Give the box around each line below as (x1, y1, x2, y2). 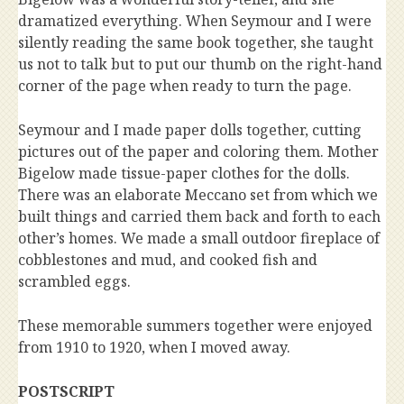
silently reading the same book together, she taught (18, 32, 373, 53)
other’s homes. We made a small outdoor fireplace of (18, 228, 380, 249)
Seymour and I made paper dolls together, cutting (18, 120, 362, 141)
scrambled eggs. (18, 271, 131, 292)
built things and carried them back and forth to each (18, 207, 381, 227)
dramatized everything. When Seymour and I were (18, 11, 372, 32)
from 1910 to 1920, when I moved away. (18, 337, 290, 358)
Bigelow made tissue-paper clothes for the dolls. (18, 163, 350, 184)
